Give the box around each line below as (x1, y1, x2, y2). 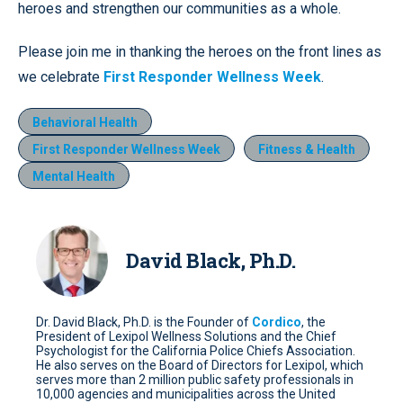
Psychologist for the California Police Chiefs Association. (36, 344, 355, 359)
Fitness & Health (258, 142, 355, 157)
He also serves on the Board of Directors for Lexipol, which (36, 358, 363, 373)
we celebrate (18, 68, 103, 86)
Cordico (252, 315, 301, 330)
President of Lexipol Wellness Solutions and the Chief (36, 329, 336, 345)
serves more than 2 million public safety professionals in (36, 372, 354, 388)
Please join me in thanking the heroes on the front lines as (18, 43, 381, 61)
